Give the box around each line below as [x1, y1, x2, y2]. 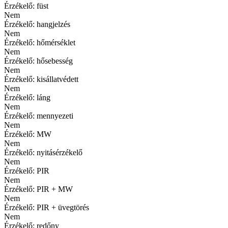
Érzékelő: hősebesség [4, 56, 73, 65]
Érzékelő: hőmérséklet [4, 38, 75, 47]
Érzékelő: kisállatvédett [4, 74, 78, 83]
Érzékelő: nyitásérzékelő [4, 148, 82, 157]
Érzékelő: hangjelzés [4, 19, 70, 28]
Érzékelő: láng [4, 93, 50, 102]
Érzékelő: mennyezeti [4, 111, 73, 120]
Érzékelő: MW [4, 129, 51, 138]
